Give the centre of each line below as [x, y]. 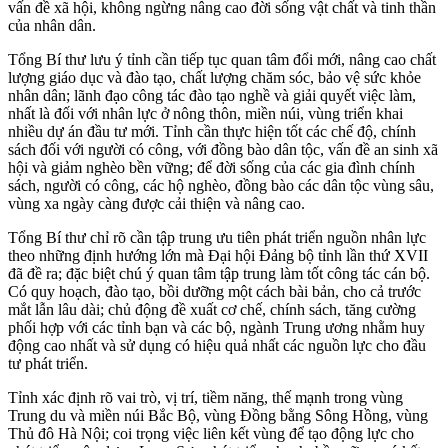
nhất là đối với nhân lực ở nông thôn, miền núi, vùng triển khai [205, 113]
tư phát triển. [48, 363]
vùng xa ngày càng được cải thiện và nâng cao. [156, 203]
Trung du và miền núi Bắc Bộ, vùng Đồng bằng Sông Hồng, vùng [218, 415]
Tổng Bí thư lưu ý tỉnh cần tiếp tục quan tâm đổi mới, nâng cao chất [222, 59]
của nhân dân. [52, 25]
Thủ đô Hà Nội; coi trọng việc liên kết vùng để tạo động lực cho [211, 433]
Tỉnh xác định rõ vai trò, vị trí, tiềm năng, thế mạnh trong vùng [205, 397]
